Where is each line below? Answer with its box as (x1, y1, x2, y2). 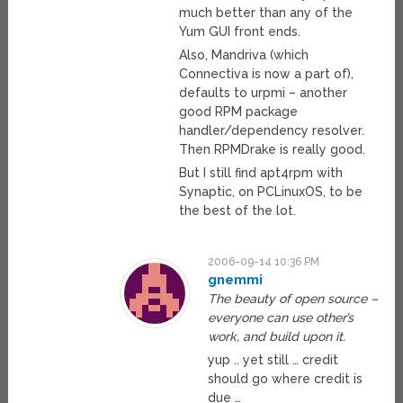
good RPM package (179, 104, 299, 120)
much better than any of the (179, 5, 354, 21)
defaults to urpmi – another (179, 85, 348, 101)
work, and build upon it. (208, 329, 346, 345)
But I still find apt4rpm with (179, 166, 344, 181)
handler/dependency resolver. (179, 123, 365, 139)
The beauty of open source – (208, 291, 379, 307)
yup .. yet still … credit (208, 353, 339, 368)
